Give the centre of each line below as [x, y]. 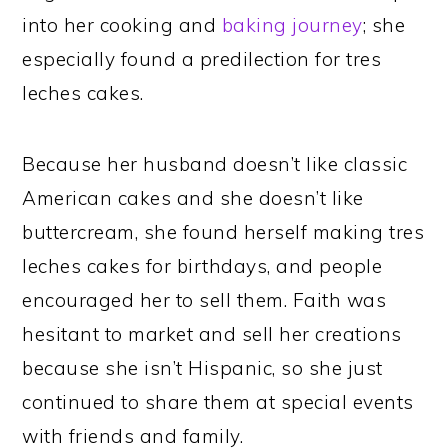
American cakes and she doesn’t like [193, 198]
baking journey [292, 25]
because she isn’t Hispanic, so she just [202, 368]
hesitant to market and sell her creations [212, 334]
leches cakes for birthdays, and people [202, 266]
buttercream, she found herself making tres [223, 232]
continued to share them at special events [218, 402]
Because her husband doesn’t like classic [215, 164]
